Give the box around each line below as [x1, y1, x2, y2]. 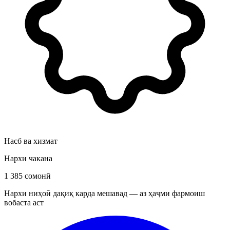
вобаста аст [4, 198, 44, 207]
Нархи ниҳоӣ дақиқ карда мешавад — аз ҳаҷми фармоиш [4, 188, 205, 198]
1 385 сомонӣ [4, 171, 51, 180]
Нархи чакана [4, 154, 52, 163]
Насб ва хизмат [4, 136, 57, 145]
